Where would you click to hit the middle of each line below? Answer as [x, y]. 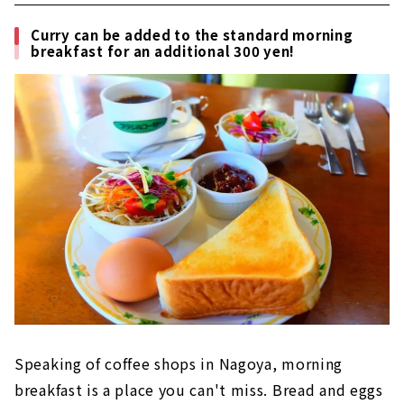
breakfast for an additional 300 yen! [163, 51]
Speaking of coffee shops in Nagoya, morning [179, 363]
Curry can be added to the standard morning [192, 35]
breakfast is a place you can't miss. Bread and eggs [199, 389]
